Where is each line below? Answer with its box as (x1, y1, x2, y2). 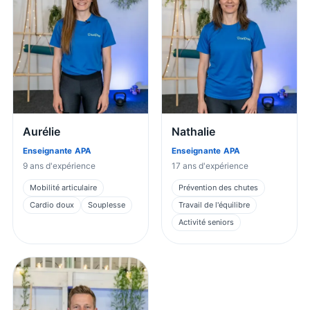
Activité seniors (179, 217, 234, 227)
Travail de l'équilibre (179, 199, 250, 210)
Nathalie (172, 124, 215, 138)
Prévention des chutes (179, 182, 258, 192)
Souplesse (88, 199, 125, 210)
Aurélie (23, 124, 60, 138)
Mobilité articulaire (30, 182, 97, 192)
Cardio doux (30, 199, 74, 210)
